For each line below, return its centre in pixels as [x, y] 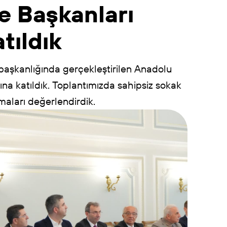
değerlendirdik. [61, 101]
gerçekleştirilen [97, 69]
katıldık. [32, 85]
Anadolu [153, 69]
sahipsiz [135, 85]
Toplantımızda [83, 85]
